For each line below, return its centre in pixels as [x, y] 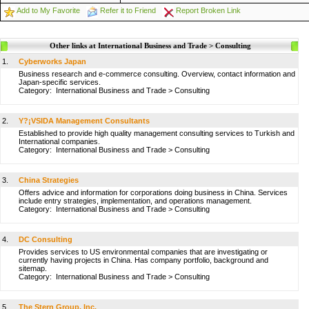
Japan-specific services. [60, 82]
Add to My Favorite [48, 10]
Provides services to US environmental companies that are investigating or [143, 252]
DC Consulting [46, 239]
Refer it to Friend [128, 10]
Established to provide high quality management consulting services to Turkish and [157, 133]
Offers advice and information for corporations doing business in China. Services [153, 192]
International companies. [59, 141]
